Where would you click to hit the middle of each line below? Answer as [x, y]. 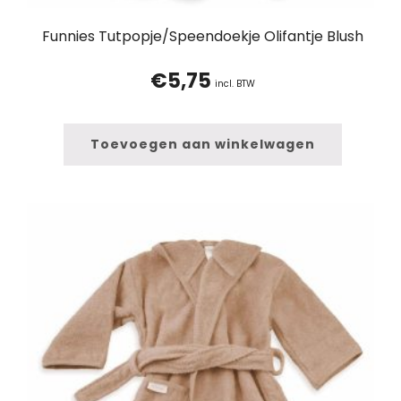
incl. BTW [235, 84]
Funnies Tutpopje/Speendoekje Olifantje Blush [203, 37]
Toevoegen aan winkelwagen [203, 145]
